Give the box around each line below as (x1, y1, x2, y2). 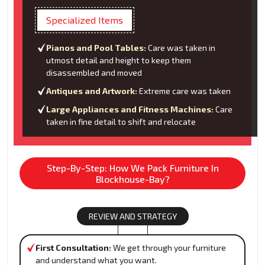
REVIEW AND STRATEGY (88, 211, 177, 222)
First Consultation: (35, 243, 111, 253)
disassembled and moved (46, 67, 142, 78)
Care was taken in (146, 43, 215, 53)
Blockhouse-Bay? (95, 173, 170, 185)
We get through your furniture (111, 243, 226, 253)
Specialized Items (46, 14, 123, 26)
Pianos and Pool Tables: (46, 43, 146, 53)
